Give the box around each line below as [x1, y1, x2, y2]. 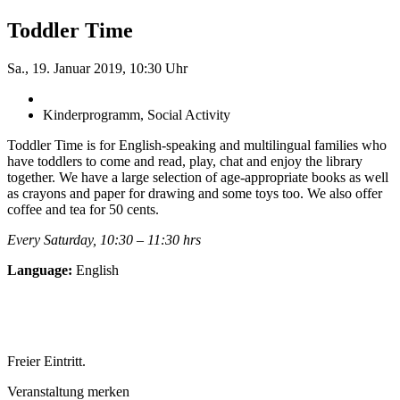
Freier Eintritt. [7, 353, 86, 369]
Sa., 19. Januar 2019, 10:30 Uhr [7, 60, 187, 76]
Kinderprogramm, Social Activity [43, 106, 230, 122]
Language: [7, 262, 72, 278]
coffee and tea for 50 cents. [7, 201, 159, 217]
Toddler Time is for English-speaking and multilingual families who [7, 137, 387, 153]
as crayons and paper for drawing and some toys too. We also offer [7, 185, 382, 201]
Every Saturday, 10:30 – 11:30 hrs [7, 231, 201, 247]
